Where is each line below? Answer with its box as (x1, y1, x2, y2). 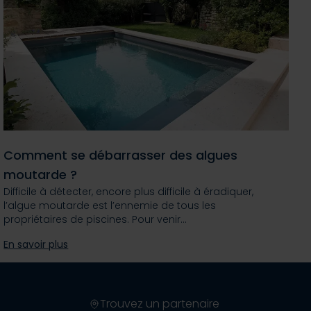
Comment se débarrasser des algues (3, 146, 238, 164)
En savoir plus (3, 237, 69, 251)
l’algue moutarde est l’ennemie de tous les (3, 198, 217, 212)
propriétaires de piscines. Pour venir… (3, 212, 187, 226)
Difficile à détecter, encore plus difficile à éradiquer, (3, 184, 254, 199)
